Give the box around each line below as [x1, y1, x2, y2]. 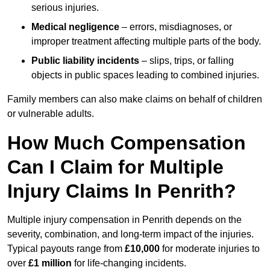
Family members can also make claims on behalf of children [7, 94, 262, 105]
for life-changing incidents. [72, 258, 186, 269]
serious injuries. [31, 2, 99, 13]
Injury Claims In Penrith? [7, 180, 236, 202]
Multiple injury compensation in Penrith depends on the [7, 215, 242, 225]
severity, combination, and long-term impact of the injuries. [7, 229, 254, 240]
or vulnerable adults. [7, 108, 94, 119]
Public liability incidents [31, 55, 139, 66]
